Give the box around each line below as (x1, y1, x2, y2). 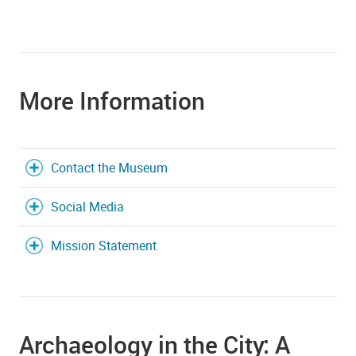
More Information (19, 83, 205, 117)
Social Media (51, 197, 124, 215)
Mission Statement (51, 236, 157, 254)
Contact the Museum (51, 158, 168, 176)
